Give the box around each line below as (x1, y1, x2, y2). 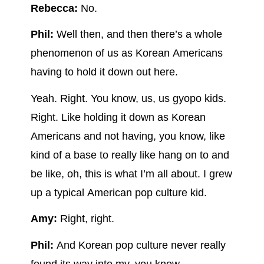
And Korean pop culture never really (53, 239, 226, 251)
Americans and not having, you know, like (30, 130, 225, 142)
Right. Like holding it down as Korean (30, 111, 206, 123)
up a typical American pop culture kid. (30, 186, 207, 199)
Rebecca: (30, 2, 78, 14)
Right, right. (57, 213, 114, 225)
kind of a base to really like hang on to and (30, 148, 229, 161)
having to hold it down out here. (30, 66, 178, 78)
